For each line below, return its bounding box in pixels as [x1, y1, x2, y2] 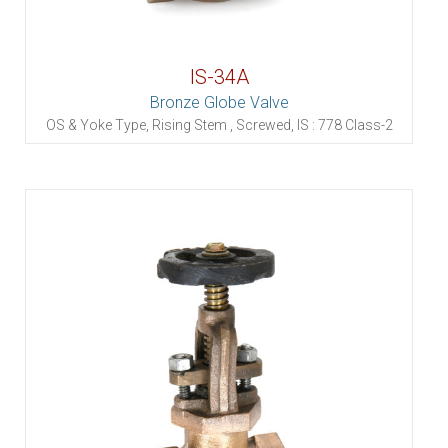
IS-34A [189, 65, 249, 89]
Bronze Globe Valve [149, 93, 289, 112]
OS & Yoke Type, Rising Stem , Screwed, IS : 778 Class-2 [45, 117, 393, 133]
